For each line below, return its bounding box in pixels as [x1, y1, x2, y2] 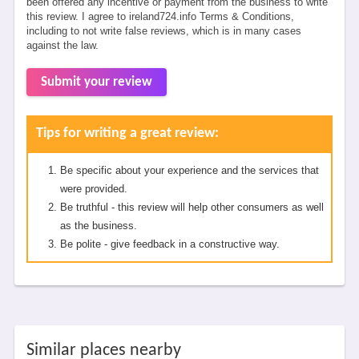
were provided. [59, 183, 127, 195]
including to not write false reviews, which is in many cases [26, 25, 301, 37]
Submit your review [40, 75, 152, 89]
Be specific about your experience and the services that [59, 164, 319, 176]
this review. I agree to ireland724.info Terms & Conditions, [26, 10, 294, 22]
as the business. [59, 220, 137, 232]
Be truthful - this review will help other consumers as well [59, 201, 324, 213]
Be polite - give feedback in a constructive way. [59, 238, 280, 250]
